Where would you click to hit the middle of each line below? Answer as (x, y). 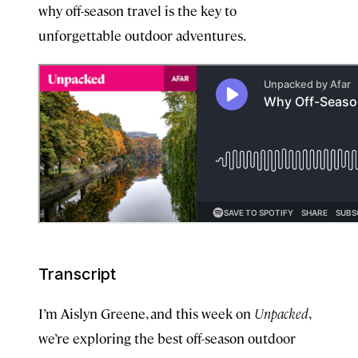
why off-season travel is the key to (137, 10)
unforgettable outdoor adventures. (142, 35)
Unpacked (281, 313)
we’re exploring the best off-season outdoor (167, 338)
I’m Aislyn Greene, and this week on (146, 313)
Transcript (77, 274)
